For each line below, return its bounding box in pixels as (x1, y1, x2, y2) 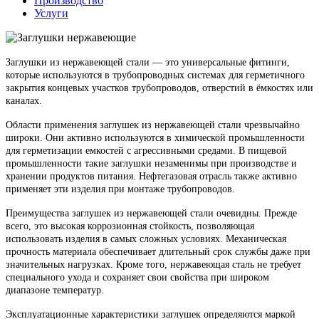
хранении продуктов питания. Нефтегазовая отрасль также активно (6, 170, 297, 182)
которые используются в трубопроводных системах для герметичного (6, 69, 305, 80)
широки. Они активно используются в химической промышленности (6, 132, 305, 143)
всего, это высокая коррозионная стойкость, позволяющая (6, 220, 254, 231)
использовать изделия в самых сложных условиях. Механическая (6, 233, 286, 244)
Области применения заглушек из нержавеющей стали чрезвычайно (6, 119, 300, 130)
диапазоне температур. (6, 284, 104, 296)
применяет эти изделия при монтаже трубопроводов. (6, 183, 235, 194)
